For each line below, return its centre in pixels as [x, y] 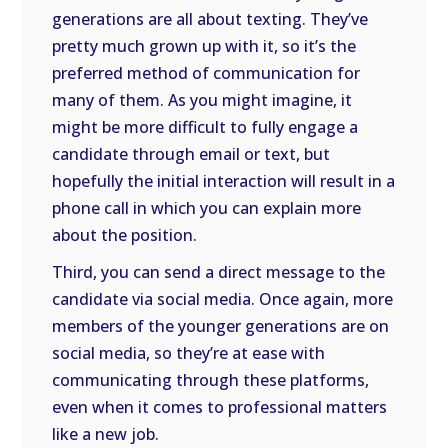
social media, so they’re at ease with [189, 353]
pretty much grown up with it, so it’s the [204, 46]
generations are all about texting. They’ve [210, 19]
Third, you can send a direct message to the [219, 272]
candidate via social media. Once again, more [223, 299]
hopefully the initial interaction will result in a [224, 181]
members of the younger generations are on [221, 326]
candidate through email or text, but [191, 154]
